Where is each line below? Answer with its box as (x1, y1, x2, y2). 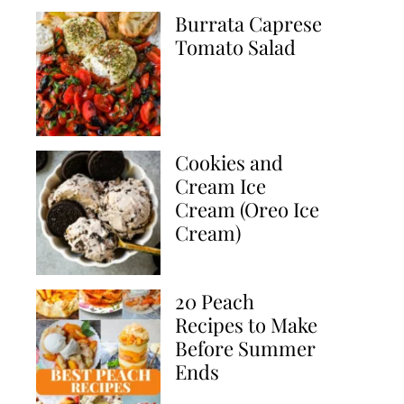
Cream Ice (175, 172, 266, 199)
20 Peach (175, 288, 254, 315)
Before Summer (175, 335, 316, 362)
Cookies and (175, 149, 283, 176)
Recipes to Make (175, 311, 317, 338)
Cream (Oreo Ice (175, 196, 319, 223)
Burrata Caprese (175, 10, 322, 37)
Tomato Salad (175, 33, 296, 60)
